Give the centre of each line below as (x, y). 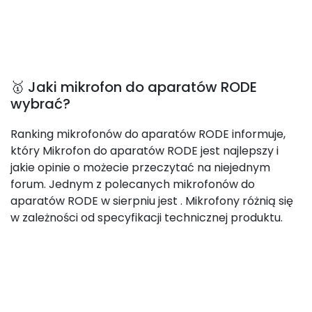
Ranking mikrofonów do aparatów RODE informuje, (148, 134)
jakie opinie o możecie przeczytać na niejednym (140, 167)
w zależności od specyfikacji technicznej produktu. (147, 218)
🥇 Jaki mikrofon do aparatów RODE (134, 87)
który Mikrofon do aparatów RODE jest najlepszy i (145, 151)
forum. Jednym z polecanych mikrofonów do (133, 184)
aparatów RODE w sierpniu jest (95, 201)
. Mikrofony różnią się (237, 201)
